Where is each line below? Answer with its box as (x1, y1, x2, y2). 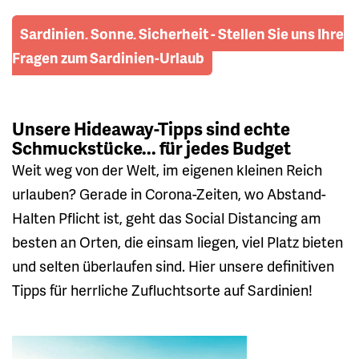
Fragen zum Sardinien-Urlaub (12, 46, 204, 67)
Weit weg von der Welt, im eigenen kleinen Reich (12, 159, 322, 179)
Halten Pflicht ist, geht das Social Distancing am (12, 207, 321, 228)
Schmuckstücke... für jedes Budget (12, 135, 291, 160)
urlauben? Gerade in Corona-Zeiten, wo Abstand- (12, 183, 326, 204)
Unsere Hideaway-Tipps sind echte (12, 115, 290, 141)
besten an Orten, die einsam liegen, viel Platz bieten (12, 231, 343, 252)
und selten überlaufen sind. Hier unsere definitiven (12, 255, 334, 276)
